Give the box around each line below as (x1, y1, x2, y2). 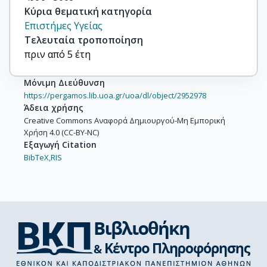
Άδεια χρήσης (24, 101, 83, 113)
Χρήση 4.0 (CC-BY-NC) (24, 126, 99, 138)
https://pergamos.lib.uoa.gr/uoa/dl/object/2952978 (24, 89, 206, 101)
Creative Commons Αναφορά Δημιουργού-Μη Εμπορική (24, 114, 225, 126)
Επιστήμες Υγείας (24, 18, 103, 32)
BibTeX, (24, 151, 51, 163)
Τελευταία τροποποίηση (24, 33, 143, 46)
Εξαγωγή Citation (24, 138, 97, 150)
